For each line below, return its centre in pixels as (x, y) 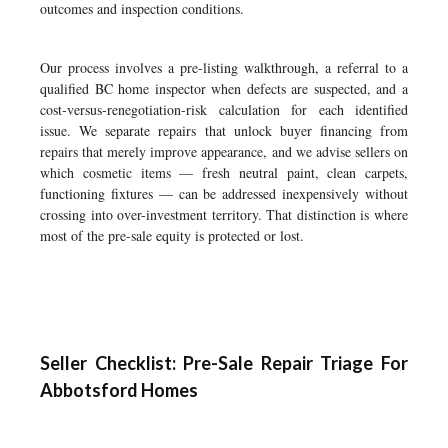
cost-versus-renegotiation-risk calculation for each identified (224, 109)
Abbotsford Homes (119, 390)
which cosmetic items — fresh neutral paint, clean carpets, (224, 172)
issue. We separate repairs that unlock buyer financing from (224, 130)
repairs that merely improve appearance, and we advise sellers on (224, 151)
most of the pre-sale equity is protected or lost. (172, 235)
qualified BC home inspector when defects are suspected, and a (224, 88)
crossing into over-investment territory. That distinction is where (224, 214)
